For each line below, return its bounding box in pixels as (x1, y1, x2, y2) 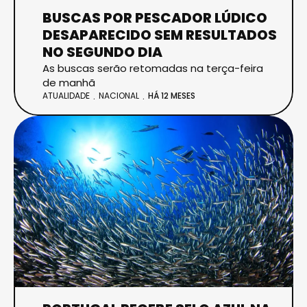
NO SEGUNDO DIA (42, 42, 162, 62)
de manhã (42, 75, 95, 90)
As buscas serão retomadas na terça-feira (42, 60, 263, 75)
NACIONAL (99, 89, 139, 101)
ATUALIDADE (42, 89, 90, 101)
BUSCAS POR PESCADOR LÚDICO (42, 8, 267, 27)
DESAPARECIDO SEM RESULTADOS (42, 25, 277, 45)
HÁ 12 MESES (148, 90, 195, 102)
